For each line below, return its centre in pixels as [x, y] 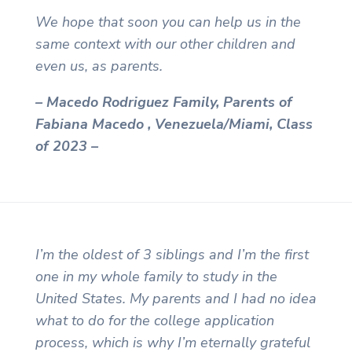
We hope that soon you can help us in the [168, 22]
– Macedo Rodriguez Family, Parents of [163, 103]
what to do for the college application [154, 320]
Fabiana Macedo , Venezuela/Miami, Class [174, 125]
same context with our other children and [165, 44]
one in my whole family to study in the [156, 276]
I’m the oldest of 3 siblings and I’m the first [172, 254]
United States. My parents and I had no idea [176, 298]
